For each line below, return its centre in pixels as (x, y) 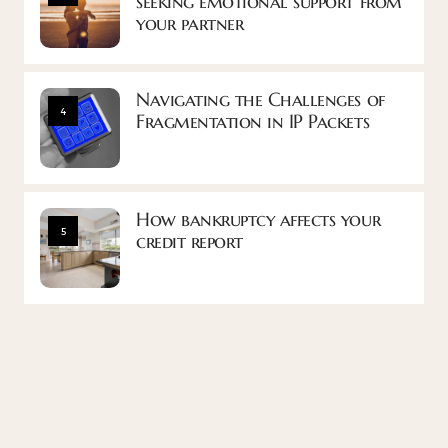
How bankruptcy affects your (258, 218)
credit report (189, 240)
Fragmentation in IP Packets (253, 120)
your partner (190, 22)
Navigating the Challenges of (260, 98)
